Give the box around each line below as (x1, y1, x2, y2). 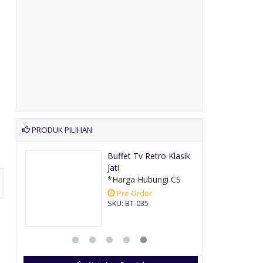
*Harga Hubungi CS (107, 173, 181, 185)
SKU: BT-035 (107, 198, 149, 208)
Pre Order (114, 188, 152, 198)
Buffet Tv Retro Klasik (107, 150, 190, 161)
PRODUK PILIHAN (29, 124, 92, 135)
